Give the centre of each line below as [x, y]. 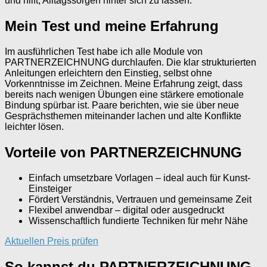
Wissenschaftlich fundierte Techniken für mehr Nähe [138, 221]
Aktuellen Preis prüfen [52, 241]
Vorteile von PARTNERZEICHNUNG [123, 153]
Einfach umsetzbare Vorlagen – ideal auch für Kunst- [139, 178]
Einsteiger [50, 189]
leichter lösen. [34, 127]
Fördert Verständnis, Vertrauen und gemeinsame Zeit [140, 200]
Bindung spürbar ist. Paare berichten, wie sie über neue [122, 105]
